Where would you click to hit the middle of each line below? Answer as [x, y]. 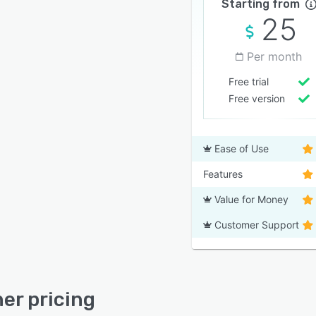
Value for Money [251, 199]
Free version [256, 98]
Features [223, 174]
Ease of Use [242, 148]
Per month [274, 56]
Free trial [248, 81]
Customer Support [257, 225]
